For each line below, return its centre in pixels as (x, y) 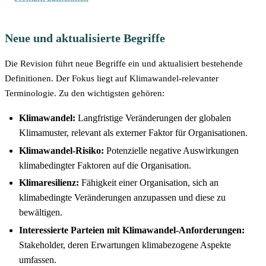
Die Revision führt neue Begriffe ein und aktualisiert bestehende (124, 63)
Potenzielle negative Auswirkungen (171, 150)
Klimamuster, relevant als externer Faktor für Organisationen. (133, 132)
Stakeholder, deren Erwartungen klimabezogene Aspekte (125, 245)
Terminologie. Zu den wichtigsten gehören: (85, 93)
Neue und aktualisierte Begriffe (85, 38)
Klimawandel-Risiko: (61, 150)
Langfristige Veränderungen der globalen (153, 118)
